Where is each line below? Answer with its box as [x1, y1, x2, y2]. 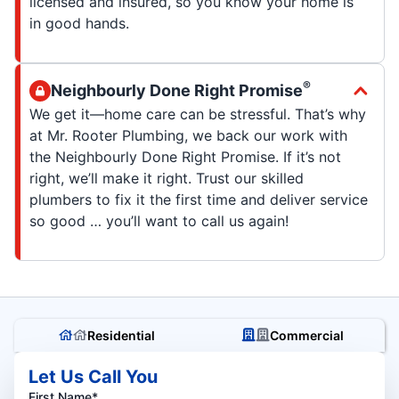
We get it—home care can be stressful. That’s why [29, 104, 366, 123]
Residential [87, 327, 155, 343]
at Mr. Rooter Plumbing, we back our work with [29, 126, 347, 144]
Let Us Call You [28, 365, 158, 387]
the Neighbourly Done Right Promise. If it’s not [29, 147, 341, 166]
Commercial [269, 327, 344, 343]
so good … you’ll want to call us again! [29, 211, 289, 230]
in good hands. [29, 13, 129, 32]
